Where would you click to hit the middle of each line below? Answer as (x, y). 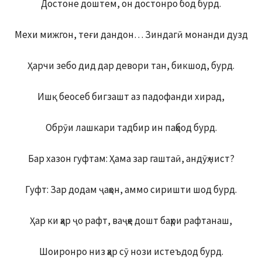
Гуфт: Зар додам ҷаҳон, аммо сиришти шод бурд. (131, 190)
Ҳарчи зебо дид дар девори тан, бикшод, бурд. (131, 66)
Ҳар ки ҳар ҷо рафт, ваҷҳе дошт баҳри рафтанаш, (131, 221)
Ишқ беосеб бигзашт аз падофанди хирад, (131, 97)
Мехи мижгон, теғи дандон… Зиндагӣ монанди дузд (131, 35)
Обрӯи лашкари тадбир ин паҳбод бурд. (131, 128)
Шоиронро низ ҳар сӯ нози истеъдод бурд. (131, 252)
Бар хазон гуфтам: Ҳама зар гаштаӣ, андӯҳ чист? (131, 159)
